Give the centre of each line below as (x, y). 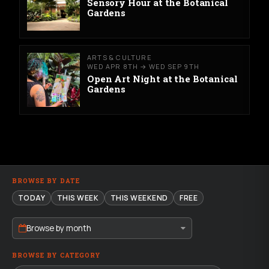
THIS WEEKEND (139, 198)
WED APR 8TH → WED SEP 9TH (143, 67)
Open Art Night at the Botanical (162, 78)
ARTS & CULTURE (119, 58)
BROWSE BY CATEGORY (56, 255)
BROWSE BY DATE (46, 180)
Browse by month (59, 228)
